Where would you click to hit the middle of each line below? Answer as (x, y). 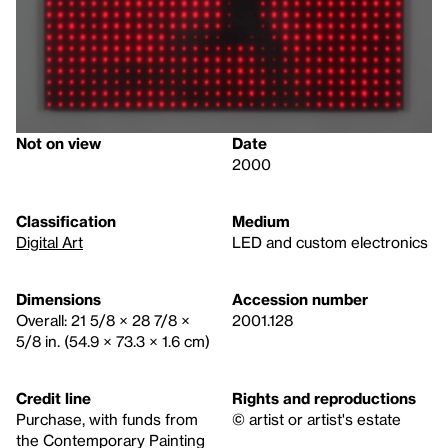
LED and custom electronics (330, 242)
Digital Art (49, 242)
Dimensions (58, 299)
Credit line (53, 398)
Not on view (58, 143)
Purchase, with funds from (107, 419)
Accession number (300, 299)
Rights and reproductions (324, 398)
